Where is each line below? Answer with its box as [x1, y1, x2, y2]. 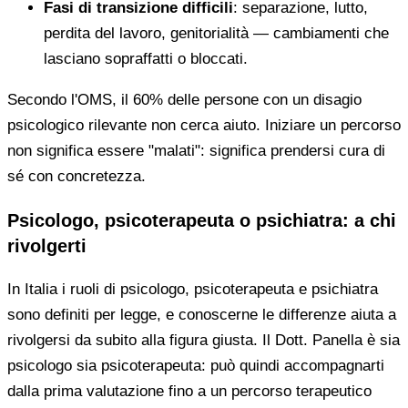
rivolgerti [7, 235, 87, 256]
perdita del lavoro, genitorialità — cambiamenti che [44, 24, 389, 42]
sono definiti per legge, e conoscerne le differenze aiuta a [7, 305, 396, 323]
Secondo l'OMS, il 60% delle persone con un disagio [7, 90, 362, 108]
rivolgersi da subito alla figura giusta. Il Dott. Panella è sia [7, 331, 400, 349]
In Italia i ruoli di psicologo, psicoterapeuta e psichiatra [7, 280, 378, 298]
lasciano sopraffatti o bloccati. [44, 49, 248, 67]
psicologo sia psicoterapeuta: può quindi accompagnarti [7, 356, 384, 374]
